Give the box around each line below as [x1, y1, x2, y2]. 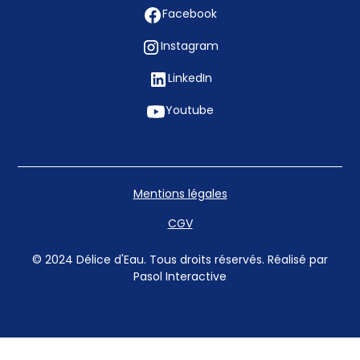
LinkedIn [167, 73, 212, 86]
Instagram [161, 41, 219, 54]
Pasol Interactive [133, 271, 227, 284]
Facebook [162, 9, 217, 22]
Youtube [166, 105, 214, 118]
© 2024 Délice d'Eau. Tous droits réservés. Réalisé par [32, 254, 328, 267]
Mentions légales [133, 188, 227, 201]
